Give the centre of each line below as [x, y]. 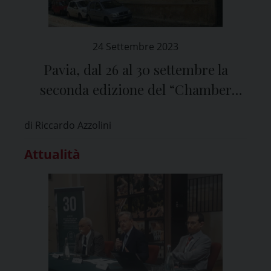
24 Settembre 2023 [135, 46]
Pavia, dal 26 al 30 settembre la [135, 69]
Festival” [135, 109]
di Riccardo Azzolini [68, 125]
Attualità [52, 154]
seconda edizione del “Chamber [135, 89]
